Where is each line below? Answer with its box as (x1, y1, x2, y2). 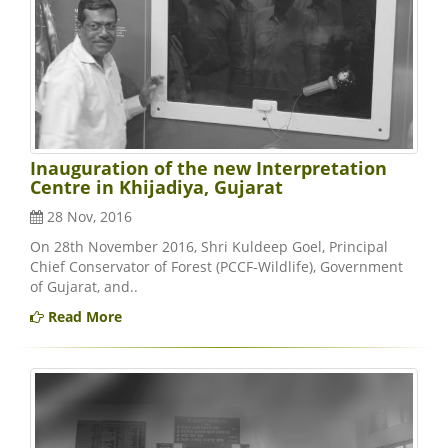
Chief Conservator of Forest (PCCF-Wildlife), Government (30, 257, 403, 277)
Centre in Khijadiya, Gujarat (30, 175, 283, 200)
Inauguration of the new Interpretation (30, 156, 387, 181)
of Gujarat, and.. (30, 277, 138, 297)
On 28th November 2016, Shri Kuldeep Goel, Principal (30, 237, 388, 257)
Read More (44, 307, 122, 327)
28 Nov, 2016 (43, 207, 132, 227)
